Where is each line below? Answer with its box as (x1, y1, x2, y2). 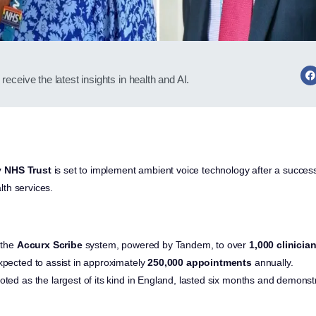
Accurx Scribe (16, 239, 83, 251)
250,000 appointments (147, 257, 253, 269)
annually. (252, 257, 293, 269)
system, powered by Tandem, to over (82, 239, 250, 251)
